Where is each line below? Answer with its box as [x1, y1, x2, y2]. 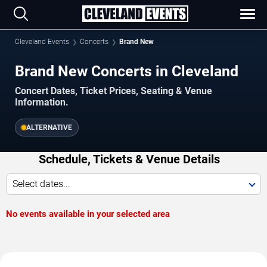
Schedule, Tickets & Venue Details [38, 152, 220, 167]
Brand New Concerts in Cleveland [15, 63, 238, 80]
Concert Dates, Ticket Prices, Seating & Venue [15, 85, 212, 97]
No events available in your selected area [6, 209, 170, 220]
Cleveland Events [15, 38, 69, 46]
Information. [15, 97, 69, 108]
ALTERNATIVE [26, 123, 72, 132]
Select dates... [13, 178, 70, 190]
